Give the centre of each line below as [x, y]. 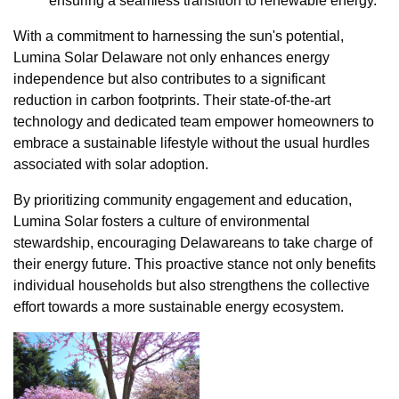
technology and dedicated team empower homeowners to [194, 121]
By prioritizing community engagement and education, [183, 199]
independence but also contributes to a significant [169, 78]
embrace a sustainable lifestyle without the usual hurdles [191, 142]
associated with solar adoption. [111, 164]
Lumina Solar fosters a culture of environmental [162, 221]
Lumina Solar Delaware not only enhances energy [171, 57]
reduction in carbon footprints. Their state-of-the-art [172, 100]
